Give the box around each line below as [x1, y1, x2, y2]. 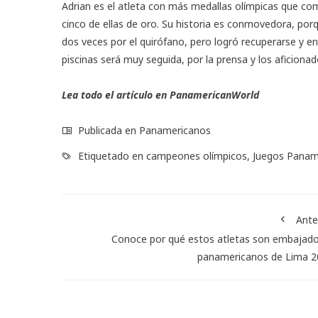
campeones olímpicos [146, 148, 247, 163]
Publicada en [75, 123, 139, 137]
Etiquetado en [75, 148, 146, 163]
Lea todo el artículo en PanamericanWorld [62, 87, 259, 102]
